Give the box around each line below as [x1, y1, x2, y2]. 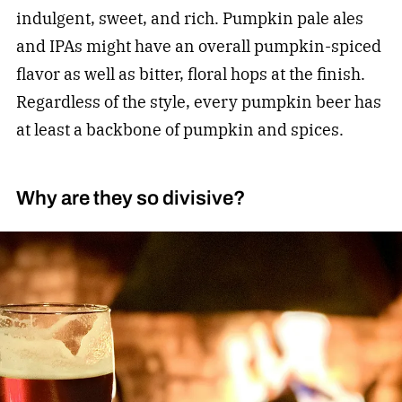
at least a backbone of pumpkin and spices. [15, 118, 344, 140]
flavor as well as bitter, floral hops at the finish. [15, 63, 365, 84]
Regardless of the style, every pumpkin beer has [15, 91, 381, 112]
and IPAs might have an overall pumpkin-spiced [15, 35, 381, 57]
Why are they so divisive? [15, 182, 245, 213]
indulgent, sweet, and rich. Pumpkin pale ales [15, 7, 363, 29]
